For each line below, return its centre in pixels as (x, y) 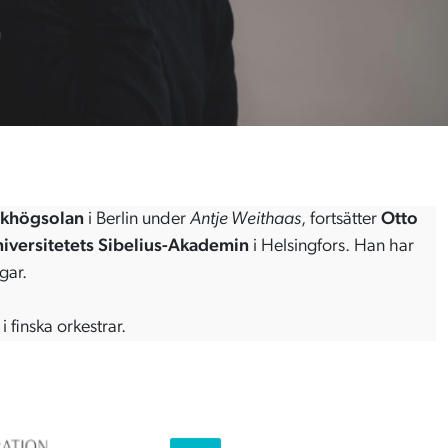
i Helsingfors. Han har (333, 246)
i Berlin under (136, 219)
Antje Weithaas (245, 219)
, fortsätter (340, 219)
